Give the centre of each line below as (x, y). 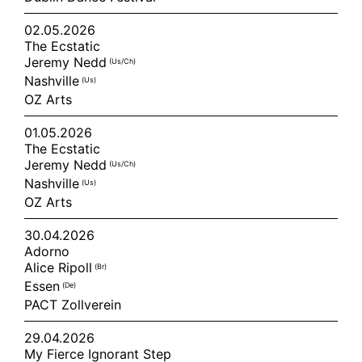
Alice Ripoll (59, 267)
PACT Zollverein (73, 305)
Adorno (47, 251)
